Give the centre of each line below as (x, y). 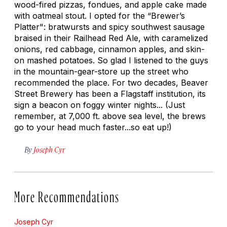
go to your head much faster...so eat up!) (93, 127)
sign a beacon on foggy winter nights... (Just (100, 105)
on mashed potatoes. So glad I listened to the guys (111, 60)
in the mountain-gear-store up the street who (101, 71)
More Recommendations (67, 194)
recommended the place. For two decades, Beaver (111, 82)
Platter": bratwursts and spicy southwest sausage (109, 27)
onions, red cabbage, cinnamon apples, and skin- (109, 49)
